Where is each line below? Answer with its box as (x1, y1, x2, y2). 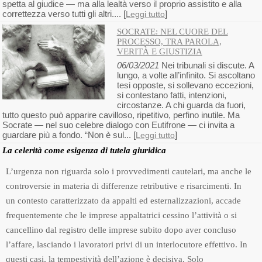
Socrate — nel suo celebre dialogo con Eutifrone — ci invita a (2, 120, 235, 130)
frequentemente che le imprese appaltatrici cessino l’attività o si (6, 211, 237, 220)
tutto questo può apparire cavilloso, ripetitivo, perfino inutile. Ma (2, 110, 240, 120)
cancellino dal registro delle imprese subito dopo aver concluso (6, 225, 236, 235)
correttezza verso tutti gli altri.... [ (2, 9, 126, 19)
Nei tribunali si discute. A (158, 60, 254, 70)
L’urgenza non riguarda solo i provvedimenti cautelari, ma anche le (6, 167, 251, 176)
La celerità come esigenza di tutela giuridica (2, 146, 168, 155)
